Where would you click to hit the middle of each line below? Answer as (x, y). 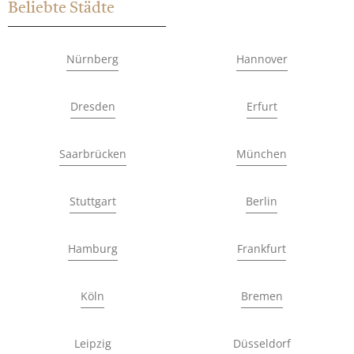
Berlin (262, 201)
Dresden (92, 107)
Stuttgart (92, 201)
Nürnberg (92, 59)
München (262, 154)
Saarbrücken (92, 154)
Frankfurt (262, 249)
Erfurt (262, 107)
